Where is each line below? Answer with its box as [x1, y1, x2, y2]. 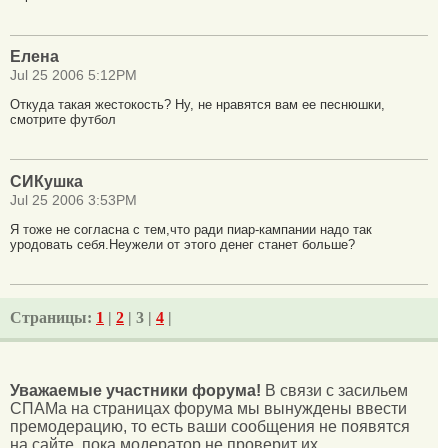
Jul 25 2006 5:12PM [10, 68, 137, 84]
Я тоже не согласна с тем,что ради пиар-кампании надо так [10, 221, 372, 237]
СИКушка [10, 172, 83, 190]
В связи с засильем [261, 382, 408, 400]
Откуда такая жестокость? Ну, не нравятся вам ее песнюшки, [10, 97, 385, 113]
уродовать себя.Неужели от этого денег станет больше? [10, 236, 355, 252]
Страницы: [10, 308, 96, 326]
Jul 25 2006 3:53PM [10, 192, 137, 208]
